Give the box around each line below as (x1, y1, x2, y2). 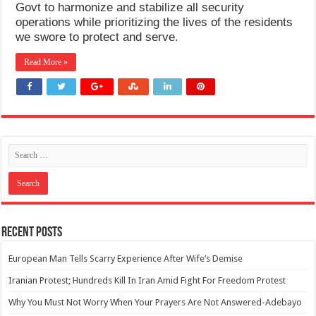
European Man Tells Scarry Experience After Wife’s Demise (8, 253, 243, 264)
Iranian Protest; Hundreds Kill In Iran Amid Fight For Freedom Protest (8, 274, 286, 286)
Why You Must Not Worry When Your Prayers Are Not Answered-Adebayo (8, 296, 303, 308)
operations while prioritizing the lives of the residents (16, 15, 293, 29)
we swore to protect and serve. (16, 30, 179, 44)
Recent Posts (1, 225, 63, 240)
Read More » (24, 56, 68, 67)
